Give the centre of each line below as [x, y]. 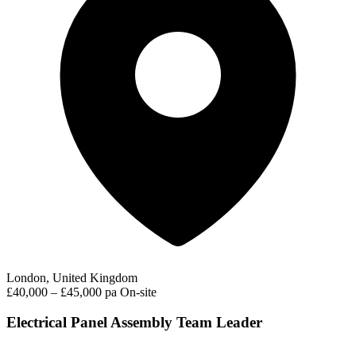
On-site [138, 292]
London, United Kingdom [72, 277]
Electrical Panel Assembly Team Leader [134, 323]
